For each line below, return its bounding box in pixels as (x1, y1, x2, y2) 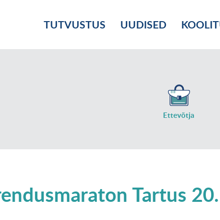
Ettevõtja (163, 110, 194, 120)
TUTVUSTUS (44, 17, 106, 31)
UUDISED (120, 17, 166, 31)
